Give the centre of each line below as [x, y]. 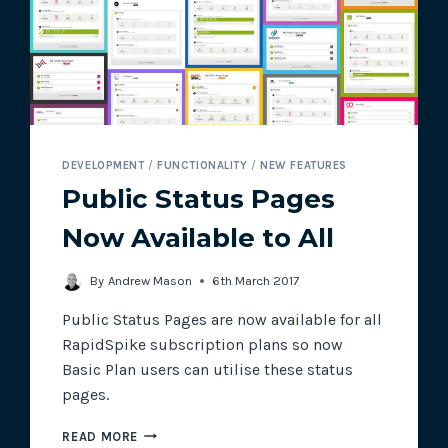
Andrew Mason [149, 280]
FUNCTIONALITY [202, 166]
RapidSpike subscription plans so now [203, 344]
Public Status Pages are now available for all [222, 319]
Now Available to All [198, 237]
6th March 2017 [255, 280]
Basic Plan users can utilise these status [208, 369]
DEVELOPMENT [103, 166]
